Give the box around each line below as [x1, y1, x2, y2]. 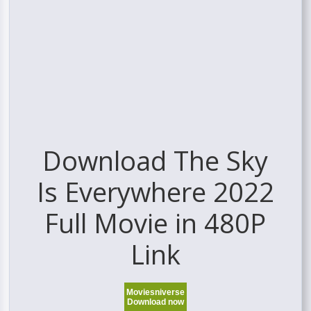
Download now [127, 297, 184, 308]
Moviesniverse [126, 287, 185, 298]
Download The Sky [42, 142, 269, 179]
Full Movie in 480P [44, 205, 267, 242]
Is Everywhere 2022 [36, 174, 274, 210]
